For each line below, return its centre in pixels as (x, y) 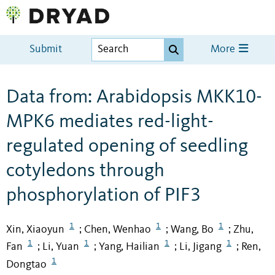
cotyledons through (85, 171)
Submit (46, 50)
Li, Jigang (200, 247)
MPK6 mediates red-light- (110, 122)
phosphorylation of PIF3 (103, 196)
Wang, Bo (192, 229)
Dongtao (26, 265)
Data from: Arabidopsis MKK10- (134, 97)
